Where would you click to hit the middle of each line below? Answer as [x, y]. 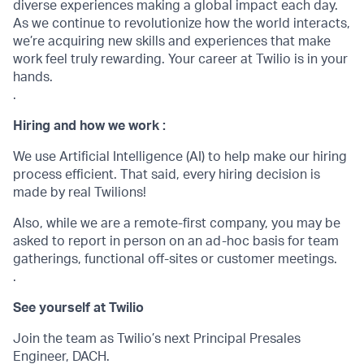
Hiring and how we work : [89, 126]
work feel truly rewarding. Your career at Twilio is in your [180, 59]
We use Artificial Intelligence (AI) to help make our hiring [180, 157]
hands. [33, 77]
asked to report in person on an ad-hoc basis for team [176, 241]
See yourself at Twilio [78, 308]
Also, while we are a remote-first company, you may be [177, 223]
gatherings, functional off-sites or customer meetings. [175, 259]
